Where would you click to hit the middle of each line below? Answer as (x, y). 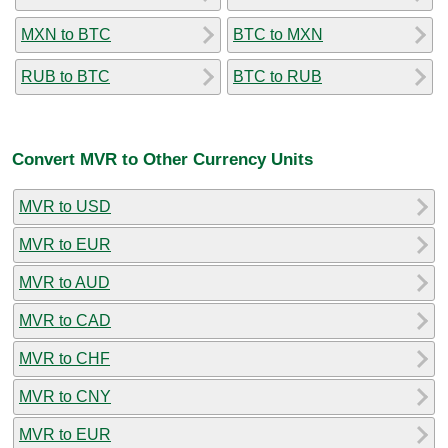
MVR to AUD (64, 282)
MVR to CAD (65, 320)
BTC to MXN (278, 34)
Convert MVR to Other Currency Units (162, 159)
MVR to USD (65, 206)
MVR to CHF (64, 358)
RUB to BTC (65, 76)
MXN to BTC (66, 34)
